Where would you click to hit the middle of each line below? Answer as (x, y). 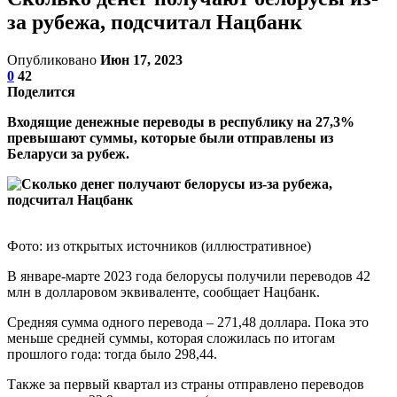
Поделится (41, 91)
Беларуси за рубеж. (68, 153)
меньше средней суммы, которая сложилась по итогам (171, 338)
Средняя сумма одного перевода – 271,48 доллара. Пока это (188, 322)
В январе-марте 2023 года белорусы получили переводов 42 (189, 276)
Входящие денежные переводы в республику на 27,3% (181, 121)
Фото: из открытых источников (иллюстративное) (159, 245)
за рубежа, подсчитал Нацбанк (155, 22)
